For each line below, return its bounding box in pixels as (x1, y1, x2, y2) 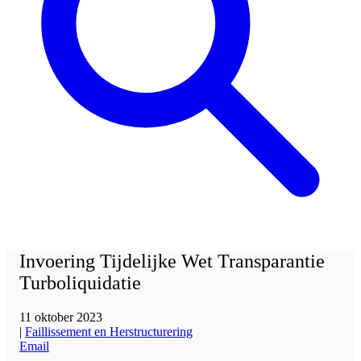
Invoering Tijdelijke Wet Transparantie (19, 251, 325, 272)
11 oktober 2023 (19, 310, 102, 325)
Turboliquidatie (19, 272, 141, 294)
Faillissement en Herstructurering (25, 325, 193, 339)
